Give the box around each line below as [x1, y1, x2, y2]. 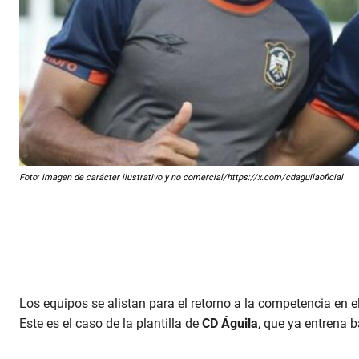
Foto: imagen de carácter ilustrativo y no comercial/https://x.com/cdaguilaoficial [19, 172, 343, 184]
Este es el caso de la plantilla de [19, 316, 202, 332]
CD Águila [202, 316, 258, 332]
